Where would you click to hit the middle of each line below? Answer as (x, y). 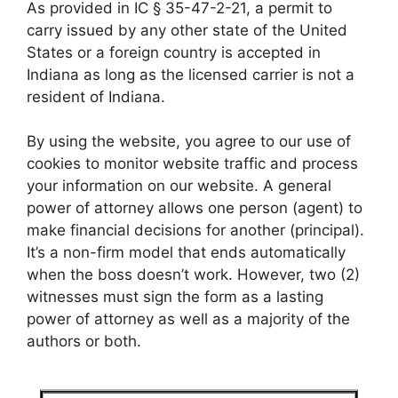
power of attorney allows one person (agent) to (195, 208)
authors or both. (84, 342)
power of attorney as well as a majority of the (188, 319)
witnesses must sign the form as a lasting (175, 297)
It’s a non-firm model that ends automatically (186, 253)
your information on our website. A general (179, 186)
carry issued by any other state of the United (187, 30)
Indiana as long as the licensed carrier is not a (191, 74)
